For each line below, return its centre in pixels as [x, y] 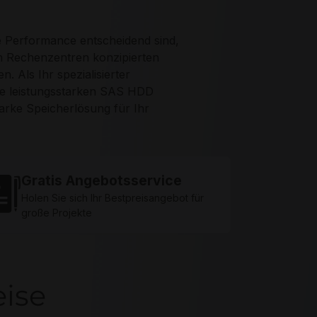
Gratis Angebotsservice [102, 180]
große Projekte [57, 212]
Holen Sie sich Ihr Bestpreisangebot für [113, 197]
